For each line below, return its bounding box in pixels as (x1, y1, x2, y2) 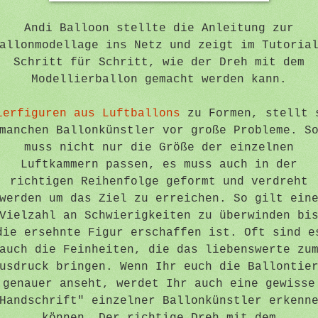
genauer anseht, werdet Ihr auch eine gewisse (3, 277, 315, 290)
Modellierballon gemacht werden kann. (31, 72, 287, 86)
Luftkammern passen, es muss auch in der (21, 158, 297, 171)
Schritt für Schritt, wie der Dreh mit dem (13, 55, 305, 69)
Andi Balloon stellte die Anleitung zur (24, 21, 294, 35)
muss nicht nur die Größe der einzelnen (24, 141, 294, 154)
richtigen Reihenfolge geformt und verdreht (10, 175, 308, 188)
